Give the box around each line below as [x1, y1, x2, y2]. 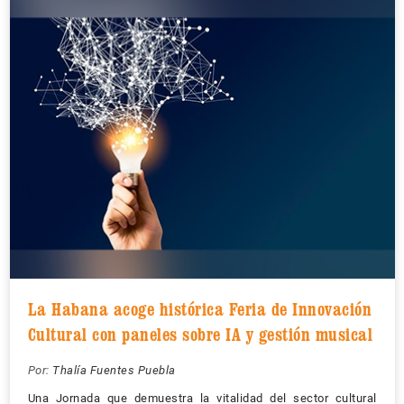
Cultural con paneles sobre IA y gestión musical [27, 323, 372, 345]
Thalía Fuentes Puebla [52, 363, 176, 377]
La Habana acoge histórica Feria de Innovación [27, 298, 372, 320]
